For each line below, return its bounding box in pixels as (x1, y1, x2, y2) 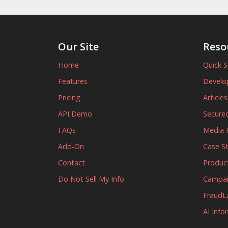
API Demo (58, 109, 92, 119)
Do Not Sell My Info (58, 174, 124, 184)
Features (58, 76, 88, 86)
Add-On (58, 141, 84, 151)
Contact (58, 158, 85, 167)
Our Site (58, 40, 99, 53)
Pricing (58, 93, 80, 102)
